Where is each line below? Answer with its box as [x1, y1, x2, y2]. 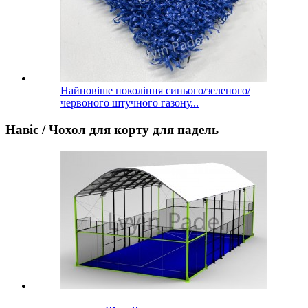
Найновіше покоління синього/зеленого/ [60, 85, 250, 97]
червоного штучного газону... [60, 97, 199, 109]
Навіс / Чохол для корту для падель [5, 122, 219, 137]
